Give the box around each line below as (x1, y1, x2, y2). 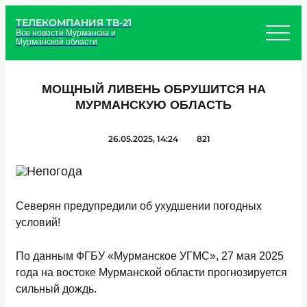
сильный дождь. (16, 283, 97, 295)
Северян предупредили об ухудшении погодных (16, 200, 262, 212)
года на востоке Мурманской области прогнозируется (16, 267, 287, 278)
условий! (16, 217, 60, 228)
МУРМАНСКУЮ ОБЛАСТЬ (75, 98, 232, 112)
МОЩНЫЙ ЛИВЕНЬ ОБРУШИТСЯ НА (41, 82, 266, 96)
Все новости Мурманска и (16, 27, 116, 38)
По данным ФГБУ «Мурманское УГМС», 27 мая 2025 (16, 250, 284, 262)
